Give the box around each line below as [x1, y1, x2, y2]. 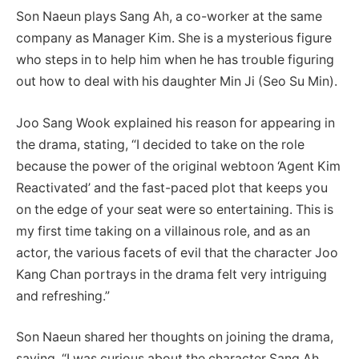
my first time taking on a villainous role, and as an [16, 223, 310, 239]
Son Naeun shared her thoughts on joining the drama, [16, 329, 333, 345]
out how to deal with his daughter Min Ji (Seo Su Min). [16, 74, 337, 90]
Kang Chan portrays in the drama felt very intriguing [16, 266, 327, 282]
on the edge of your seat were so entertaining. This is [16, 201, 333, 217]
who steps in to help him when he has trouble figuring [16, 52, 334, 68]
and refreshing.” [16, 288, 110, 304]
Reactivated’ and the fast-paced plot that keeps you [16, 179, 328, 196]
